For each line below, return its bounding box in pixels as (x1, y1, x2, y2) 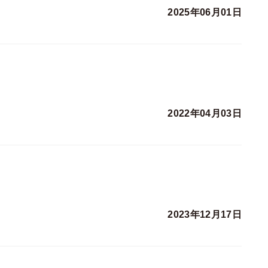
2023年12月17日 (167, 209, 242, 220)
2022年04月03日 (167, 108, 242, 119)
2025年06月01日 (167, 7, 242, 18)
